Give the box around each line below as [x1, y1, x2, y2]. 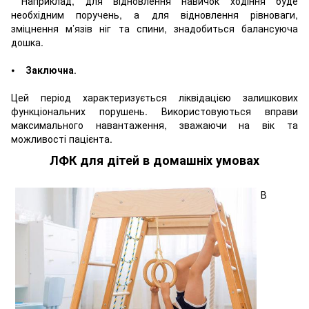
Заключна [26, 62, 74, 77]
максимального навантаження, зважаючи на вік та [11, 117, 298, 132]
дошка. [11, 34, 43, 49]
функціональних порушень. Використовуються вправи [11, 103, 298, 118]
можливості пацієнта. [11, 131, 115, 146]
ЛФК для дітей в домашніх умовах [50, 151, 259, 170]
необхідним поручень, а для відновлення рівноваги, [11, 7, 298, 21]
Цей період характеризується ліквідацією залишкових [11, 90, 298, 104]
